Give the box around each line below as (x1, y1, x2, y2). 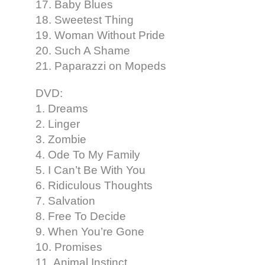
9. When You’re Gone (35, 225, 144, 238)
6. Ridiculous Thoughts (35, 179, 153, 192)
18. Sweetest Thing (35, 13, 134, 26)
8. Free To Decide (35, 209, 126, 222)
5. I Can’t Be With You (35, 163, 146, 176)
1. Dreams (35, 102, 88, 115)
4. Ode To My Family (35, 148, 140, 161)
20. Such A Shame (35, 44, 130, 57)
